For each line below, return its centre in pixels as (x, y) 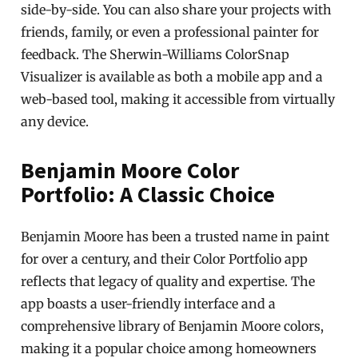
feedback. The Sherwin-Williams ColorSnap (155, 54)
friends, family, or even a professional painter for (170, 32)
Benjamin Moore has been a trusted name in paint (175, 237)
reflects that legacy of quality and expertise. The (168, 281)
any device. (55, 121)
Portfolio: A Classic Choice (148, 194)
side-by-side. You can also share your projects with (177, 10)
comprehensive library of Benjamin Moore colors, (173, 326)
